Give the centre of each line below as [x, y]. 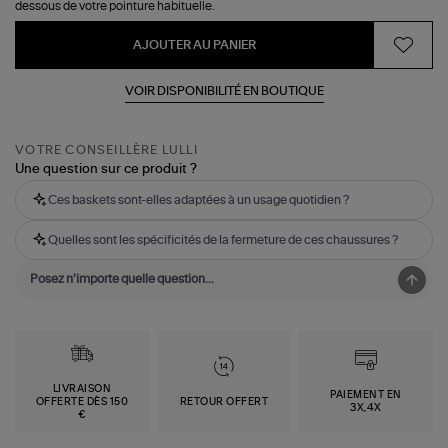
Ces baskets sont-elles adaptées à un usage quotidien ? [199, 200]
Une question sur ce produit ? [106, 170]
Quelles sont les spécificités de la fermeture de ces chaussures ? [223, 240]
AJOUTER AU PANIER [194, 44]
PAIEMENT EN [366, 395]
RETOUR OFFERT [224, 401]
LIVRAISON [82, 388]
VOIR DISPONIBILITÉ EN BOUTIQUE [224, 90]
